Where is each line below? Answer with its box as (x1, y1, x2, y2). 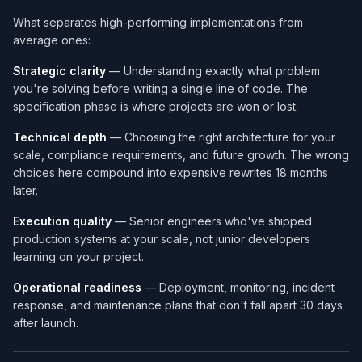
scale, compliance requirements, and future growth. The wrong (13, 148, 349, 162)
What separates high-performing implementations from (13, 15, 303, 30)
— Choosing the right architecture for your (107, 130, 335, 145)
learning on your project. (13, 250, 144, 264)
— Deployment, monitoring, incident (141, 280, 335, 295)
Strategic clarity (13, 64, 106, 78)
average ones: (13, 33, 90, 48)
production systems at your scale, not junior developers (13, 232, 310, 246)
